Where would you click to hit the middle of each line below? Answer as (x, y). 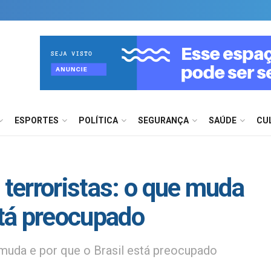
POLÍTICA (98, 120)
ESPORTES (37, 120)
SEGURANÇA (163, 120)
